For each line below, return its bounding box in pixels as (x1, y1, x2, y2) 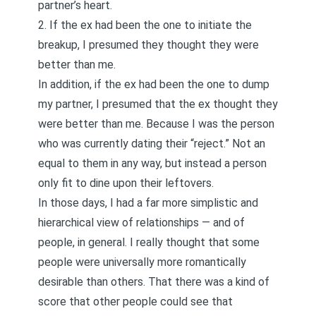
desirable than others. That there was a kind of (38, 275, 269, 288)
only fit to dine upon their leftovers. (38, 176, 214, 190)
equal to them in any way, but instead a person (38, 157, 267, 170)
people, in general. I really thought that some (38, 236, 260, 249)
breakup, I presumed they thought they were (38, 38, 259, 51)
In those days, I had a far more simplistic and (38, 196, 258, 209)
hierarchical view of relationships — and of (38, 216, 245, 229)
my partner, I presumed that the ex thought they (38, 97, 278, 111)
